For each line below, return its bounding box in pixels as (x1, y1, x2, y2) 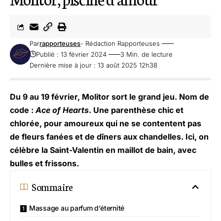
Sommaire (32, 180, 73, 194)
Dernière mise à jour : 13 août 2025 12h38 (30, 61, 158, 70)
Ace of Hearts (36, 105, 89, 115)
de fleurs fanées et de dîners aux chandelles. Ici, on (10, 132, 209, 142)
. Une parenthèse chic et (89, 105, 184, 115)
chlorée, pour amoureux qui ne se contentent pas (10, 118, 201, 129)
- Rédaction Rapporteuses (80, 39, 160, 48)
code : (10, 105, 36, 115)
